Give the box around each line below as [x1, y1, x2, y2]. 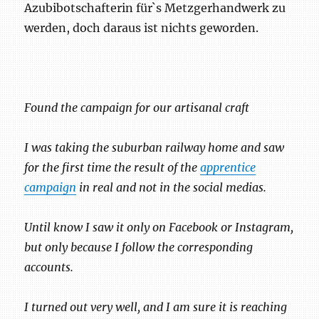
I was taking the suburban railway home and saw [24, 140, 285, 155]
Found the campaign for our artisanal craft [24, 100, 250, 115]
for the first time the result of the [24, 159, 201, 174]
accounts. [24, 259, 74, 274]
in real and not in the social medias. [76, 179, 267, 194]
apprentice [200, 159, 256, 174]
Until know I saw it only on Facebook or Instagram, [24, 219, 294, 234]
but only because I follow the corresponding [24, 239, 253, 254]
